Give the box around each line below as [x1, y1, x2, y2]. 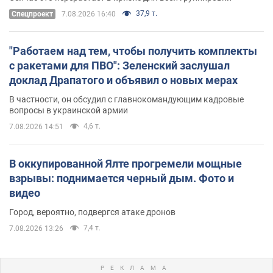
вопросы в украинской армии [9, 105, 128, 115]
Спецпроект [12, 9, 53, 18]
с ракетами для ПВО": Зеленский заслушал [9, 58, 230, 72]
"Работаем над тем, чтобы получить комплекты [9, 44, 257, 57]
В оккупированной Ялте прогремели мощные [9, 157, 242, 170]
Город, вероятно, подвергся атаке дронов [9, 207, 175, 217]
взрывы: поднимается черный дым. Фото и [9, 171, 234, 185]
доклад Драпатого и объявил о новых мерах [9, 73, 238, 87]
